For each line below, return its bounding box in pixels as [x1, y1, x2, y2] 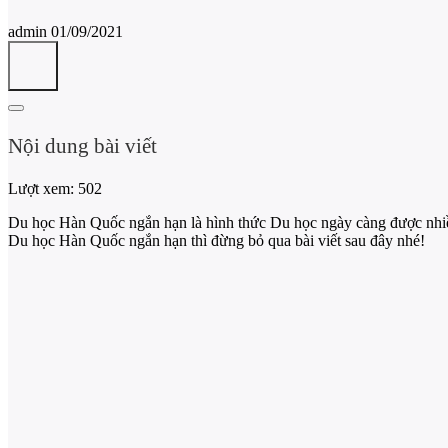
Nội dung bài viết [8, 133, 157, 158]
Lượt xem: [8, 179, 74, 197]
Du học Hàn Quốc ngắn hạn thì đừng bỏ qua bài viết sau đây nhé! [8, 231, 425, 249]
